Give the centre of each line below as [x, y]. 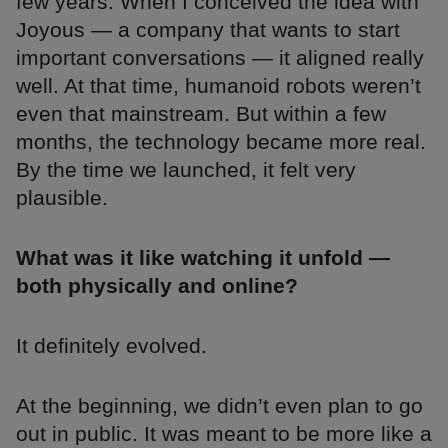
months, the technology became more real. [221, 142]
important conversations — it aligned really [220, 58]
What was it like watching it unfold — [203, 258]
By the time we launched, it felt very [186, 170]
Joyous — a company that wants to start [208, 30]
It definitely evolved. [111, 346]
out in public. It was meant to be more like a [224, 434]
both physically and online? [157, 286]
